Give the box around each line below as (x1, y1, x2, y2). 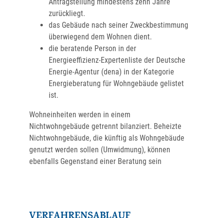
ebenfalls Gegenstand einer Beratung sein (29, 157, 162, 166)
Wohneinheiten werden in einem (29, 110, 130, 119)
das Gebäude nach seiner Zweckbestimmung (49, 20, 188, 30)
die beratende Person (49, 44, 118, 53)
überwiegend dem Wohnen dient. (49, 32, 152, 41)
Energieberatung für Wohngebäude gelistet (49, 79, 184, 88)
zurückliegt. (49, 9, 85, 18)
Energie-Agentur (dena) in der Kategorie (49, 67, 174, 76)
